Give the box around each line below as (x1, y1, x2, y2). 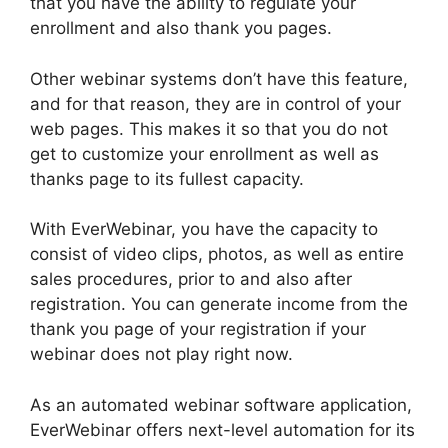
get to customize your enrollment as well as (30, 143, 379, 164)
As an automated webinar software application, (30, 394, 412, 415)
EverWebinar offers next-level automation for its (30, 419, 415, 440)
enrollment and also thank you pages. (30, 18, 332, 39)
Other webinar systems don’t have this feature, (30, 68, 408, 89)
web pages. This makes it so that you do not (30, 118, 388, 139)
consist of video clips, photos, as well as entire (30, 244, 404, 265)
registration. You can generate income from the (30, 294, 408, 315)
